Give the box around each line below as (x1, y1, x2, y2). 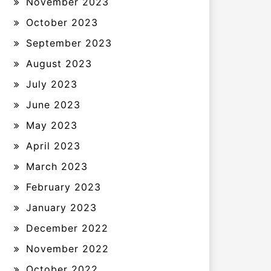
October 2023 (26, 16, 98, 28)
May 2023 (26, 119, 77, 131)
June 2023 (26, 99, 80, 111)
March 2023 (26, 160, 88, 172)
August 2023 (26, 57, 92, 70)
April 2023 (26, 140, 80, 152)
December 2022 (26, 222, 108, 234)
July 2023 (26, 78, 77, 90)
